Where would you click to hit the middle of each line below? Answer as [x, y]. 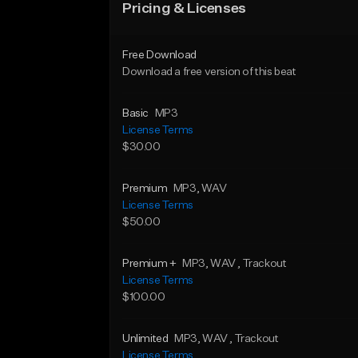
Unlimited [145, 339]
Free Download [159, 55]
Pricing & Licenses [184, 9]
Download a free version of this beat [209, 72]
